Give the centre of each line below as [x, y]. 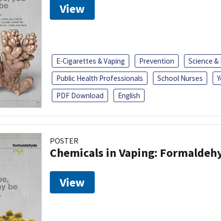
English [129, 95]
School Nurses [180, 78]
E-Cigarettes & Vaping [91, 61]
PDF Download [80, 95]
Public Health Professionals [100, 78]
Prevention [157, 61]
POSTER [64, 140]
